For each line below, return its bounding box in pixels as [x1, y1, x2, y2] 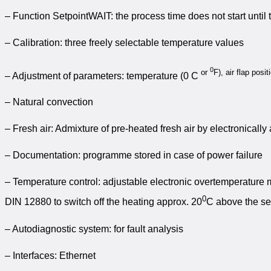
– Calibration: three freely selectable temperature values [5, 37, 244, 48]
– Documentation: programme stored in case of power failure [5, 150, 263, 161]
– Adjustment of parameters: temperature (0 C [5, 70, 198, 81]
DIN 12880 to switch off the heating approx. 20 [5, 197, 202, 207]
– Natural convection [5, 97, 93, 108]
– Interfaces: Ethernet [5, 250, 96, 261]
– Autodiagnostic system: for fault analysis [5, 223, 183, 234]
